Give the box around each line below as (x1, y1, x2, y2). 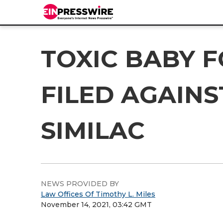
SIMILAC (41, 116, 145, 145)
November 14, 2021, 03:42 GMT (41, 200, 152, 209)
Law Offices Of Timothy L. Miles (41, 190, 155, 199)
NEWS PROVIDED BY (41, 179, 119, 188)
